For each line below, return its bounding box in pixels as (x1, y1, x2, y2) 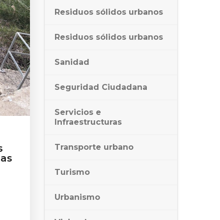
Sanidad (55, 57, 89, 67)
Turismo (55, 167, 90, 177)
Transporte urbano (55, 142, 134, 152)
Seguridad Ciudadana (55, 82, 147, 92)
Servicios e (55, 108, 101, 117)
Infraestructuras (55, 117, 122, 127)
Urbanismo (55, 192, 100, 202)
